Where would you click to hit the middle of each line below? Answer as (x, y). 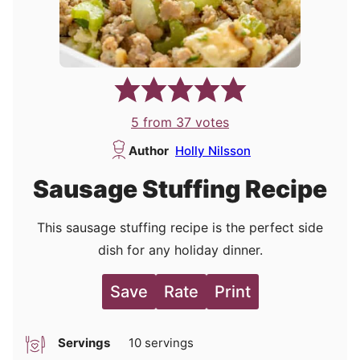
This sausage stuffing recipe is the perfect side (180, 228)
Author (149, 151)
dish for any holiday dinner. (180, 250)
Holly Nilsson (213, 151)
